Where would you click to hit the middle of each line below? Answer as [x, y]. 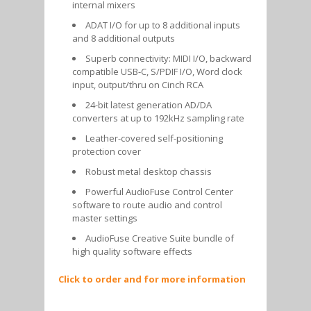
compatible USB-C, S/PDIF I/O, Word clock [157, 71]
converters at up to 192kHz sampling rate [158, 118]
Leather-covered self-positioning [154, 138]
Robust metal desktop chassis [149, 171]
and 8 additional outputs [124, 38]
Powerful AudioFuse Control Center [159, 191]
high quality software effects [132, 251]
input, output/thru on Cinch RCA [138, 84]
